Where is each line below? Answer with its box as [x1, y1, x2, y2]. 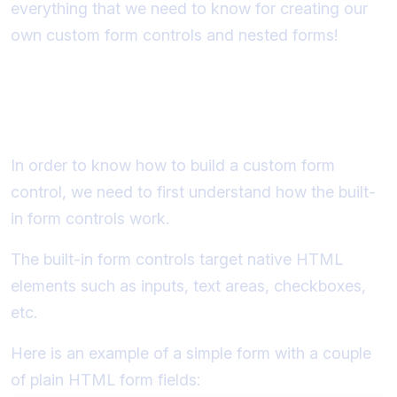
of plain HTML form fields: [11, 370, 200, 389]
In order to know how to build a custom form [11, 155, 335, 175]
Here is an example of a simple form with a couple [11, 343, 371, 362]
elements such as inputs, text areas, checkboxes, [11, 276, 366, 295]
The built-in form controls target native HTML [11, 249, 343, 269]
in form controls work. [11, 208, 169, 228]
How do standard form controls [11, 85, 337, 113]
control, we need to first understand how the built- [11, 182, 376, 201]
